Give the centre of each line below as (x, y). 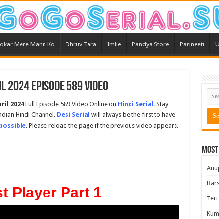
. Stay (161, 104)
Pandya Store (150, 44)
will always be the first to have (132, 115)
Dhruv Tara (81, 44)
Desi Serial (73, 115)
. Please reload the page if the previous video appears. (102, 126)
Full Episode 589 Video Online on (71, 104)
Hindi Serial (135, 104)
